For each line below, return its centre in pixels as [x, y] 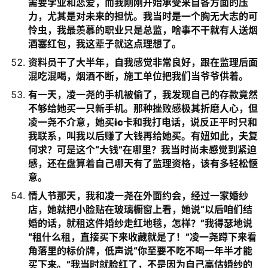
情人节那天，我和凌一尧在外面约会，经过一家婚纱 [138, 196]
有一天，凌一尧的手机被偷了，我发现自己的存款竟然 [143, 95]
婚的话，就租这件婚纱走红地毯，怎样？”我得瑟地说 [140, 223]
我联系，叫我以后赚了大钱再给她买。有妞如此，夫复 [143, 136]
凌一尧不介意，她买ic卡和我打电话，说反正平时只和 [143, 122]
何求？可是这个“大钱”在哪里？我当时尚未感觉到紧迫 [142, 150]
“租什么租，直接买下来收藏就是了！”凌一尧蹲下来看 [142, 237]
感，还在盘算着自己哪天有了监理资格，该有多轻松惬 [143, 163]
